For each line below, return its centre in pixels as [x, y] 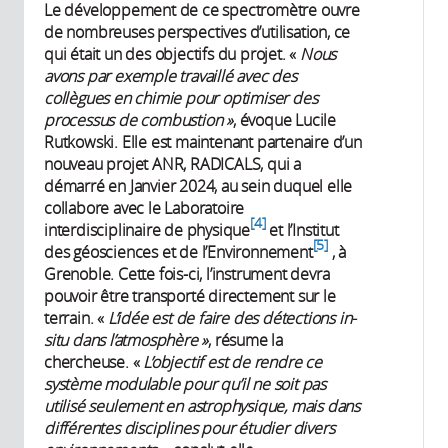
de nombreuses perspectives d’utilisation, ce [197, 31]
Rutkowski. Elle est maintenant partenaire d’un [203, 141]
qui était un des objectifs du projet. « [172, 53]
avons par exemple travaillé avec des [170, 75]
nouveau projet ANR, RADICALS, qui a [173, 163]
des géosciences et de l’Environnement [178, 251]
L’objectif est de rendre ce [232, 361]
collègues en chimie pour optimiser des [181, 97]
